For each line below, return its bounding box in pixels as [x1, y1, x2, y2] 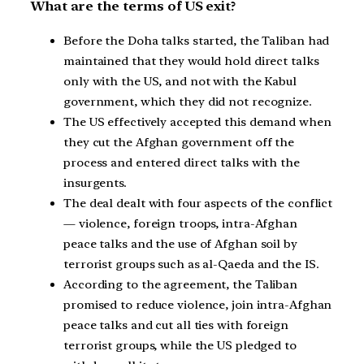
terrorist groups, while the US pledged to [63, 338, 297, 353]
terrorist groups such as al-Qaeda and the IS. [63, 257, 319, 272]
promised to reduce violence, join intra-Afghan [63, 297, 332, 313]
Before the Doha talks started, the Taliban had [63, 33, 330, 49]
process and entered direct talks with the [63, 155, 300, 171]
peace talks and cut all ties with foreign [63, 318, 288, 333]
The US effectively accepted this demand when [63, 115, 331, 130]
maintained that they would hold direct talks [63, 54, 319, 69]
